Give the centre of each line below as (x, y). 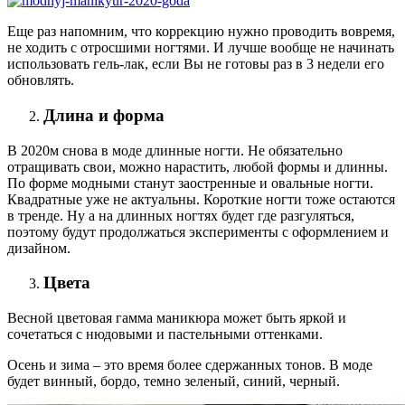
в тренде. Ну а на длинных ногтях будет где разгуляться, (181, 215)
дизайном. (39, 248)
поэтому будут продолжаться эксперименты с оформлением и (198, 231)
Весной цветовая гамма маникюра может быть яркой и (177, 318)
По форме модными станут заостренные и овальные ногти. (190, 183)
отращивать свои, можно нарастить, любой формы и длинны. (198, 166)
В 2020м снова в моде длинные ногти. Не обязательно (175, 150)
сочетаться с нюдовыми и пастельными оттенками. (165, 334)
